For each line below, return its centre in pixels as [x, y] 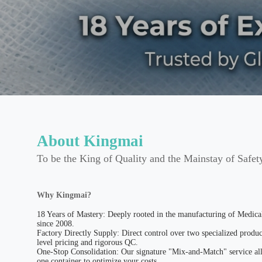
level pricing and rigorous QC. [87, 243]
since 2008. [55, 224]
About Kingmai [90, 141]
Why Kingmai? [64, 194]
